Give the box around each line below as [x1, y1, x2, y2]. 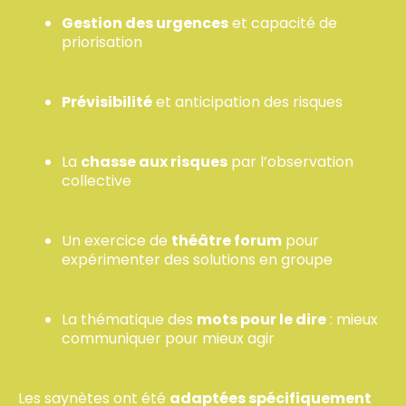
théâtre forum [171, 230, 282, 251]
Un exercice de [62, 230, 171, 251]
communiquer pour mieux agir [62, 328, 275, 349]
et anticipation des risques [152, 92, 343, 112]
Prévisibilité [62, 92, 152, 112]
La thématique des [62, 309, 197, 330]
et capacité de [228, 13, 337, 34]
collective [62, 170, 131, 191]
